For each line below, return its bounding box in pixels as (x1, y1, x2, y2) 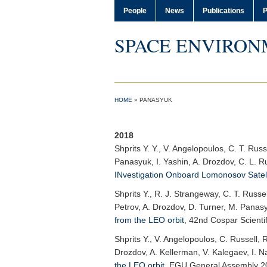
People (123, 7, 147, 15)
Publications (203, 7, 244, 15)
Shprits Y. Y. (114, 144, 159, 153)
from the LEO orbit (114, 215, 184, 225)
